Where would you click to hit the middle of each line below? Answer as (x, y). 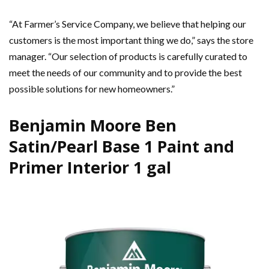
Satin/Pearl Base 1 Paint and (122, 147)
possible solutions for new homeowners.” (92, 89)
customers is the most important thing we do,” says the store (131, 40)
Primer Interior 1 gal (90, 168)
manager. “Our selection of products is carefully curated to (128, 56)
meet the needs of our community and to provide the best (125, 73)
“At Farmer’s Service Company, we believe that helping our (128, 24)
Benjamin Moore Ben (93, 125)
